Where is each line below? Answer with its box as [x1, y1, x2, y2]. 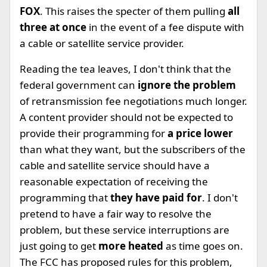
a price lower [165, 126, 233, 140]
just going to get [20, 239, 98, 253]
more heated [98, 239, 166, 253]
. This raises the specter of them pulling [40, 4, 228, 18]
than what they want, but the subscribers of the [20, 142, 246, 156]
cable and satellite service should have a [20, 159, 210, 172]
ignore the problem [138, 78, 236, 92]
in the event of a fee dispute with [89, 20, 244, 34]
